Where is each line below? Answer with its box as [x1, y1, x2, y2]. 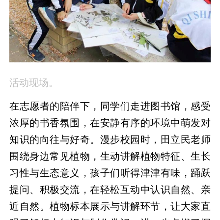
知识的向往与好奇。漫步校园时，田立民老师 [9, 134, 211, 145]
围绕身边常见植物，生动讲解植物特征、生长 [9, 151, 211, 162]
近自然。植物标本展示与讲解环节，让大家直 [9, 201, 211, 212]
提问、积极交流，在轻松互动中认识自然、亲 [9, 184, 211, 195]
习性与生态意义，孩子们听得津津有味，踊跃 [9, 167, 211, 179]
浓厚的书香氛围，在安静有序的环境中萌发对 [9, 117, 211, 129]
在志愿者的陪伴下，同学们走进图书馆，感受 [9, 101, 211, 112]
